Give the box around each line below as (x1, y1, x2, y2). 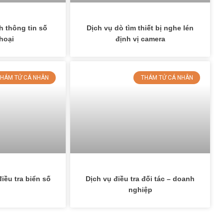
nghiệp (128, 186, 152, 194)
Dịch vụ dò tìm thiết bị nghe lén (87, 23, 194, 32)
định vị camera (115, 34, 165, 43)
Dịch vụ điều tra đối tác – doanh (86, 175, 195, 183)
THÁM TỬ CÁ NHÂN (140, 74, 193, 82)
